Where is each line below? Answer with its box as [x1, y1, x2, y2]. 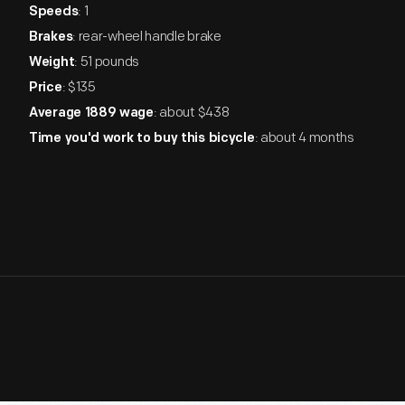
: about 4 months [254, 129, 354, 146]
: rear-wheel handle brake [72, 28, 221, 45]
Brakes [29, 31, 73, 44]
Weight [29, 56, 75, 70]
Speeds [29, 5, 79, 19]
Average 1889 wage [29, 107, 154, 120]
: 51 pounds [74, 53, 139, 71]
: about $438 [153, 104, 230, 121]
